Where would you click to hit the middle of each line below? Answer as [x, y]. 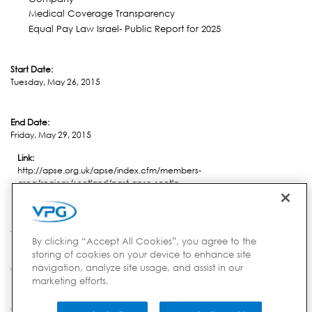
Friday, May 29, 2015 [51, 134]
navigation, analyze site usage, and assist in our [138, 267]
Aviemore [30, 228]
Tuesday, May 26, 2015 [55, 81]
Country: [29, 269]
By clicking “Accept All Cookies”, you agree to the [144, 241]
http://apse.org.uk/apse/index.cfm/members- [109, 170]
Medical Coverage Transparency [101, 14]
